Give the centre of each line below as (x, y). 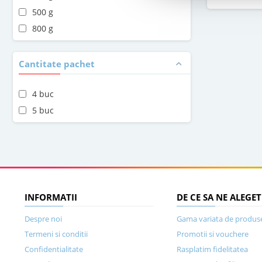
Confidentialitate (54, 249)
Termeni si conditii (56, 234)
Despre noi (43, 219)
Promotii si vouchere (213, 234)
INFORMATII (51, 197)
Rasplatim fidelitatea (212, 249)
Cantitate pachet (57, 64)
